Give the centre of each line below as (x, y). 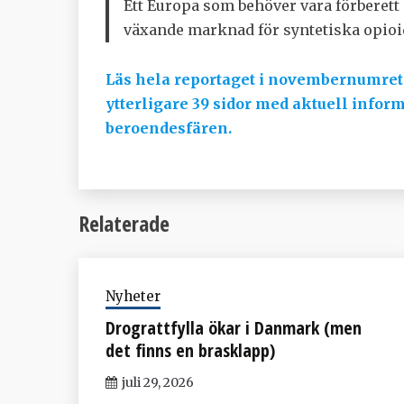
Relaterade (124, 223)
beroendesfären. (169, 128)
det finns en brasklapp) (190, 350)
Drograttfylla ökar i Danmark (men (234, 327)
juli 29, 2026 (158, 382)
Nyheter (133, 296)
